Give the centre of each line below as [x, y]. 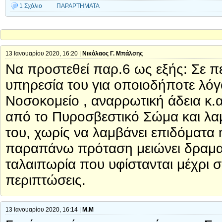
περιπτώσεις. [46, 180]
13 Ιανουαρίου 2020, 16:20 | [44, 54]
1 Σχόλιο [31, 6]
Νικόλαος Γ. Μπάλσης [112, 54]
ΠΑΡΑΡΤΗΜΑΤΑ [78, 6]
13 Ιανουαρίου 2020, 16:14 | [44, 210]
